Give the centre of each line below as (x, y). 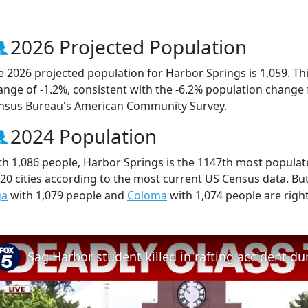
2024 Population (84, 136)
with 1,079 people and (67, 195)
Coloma (147, 195)
